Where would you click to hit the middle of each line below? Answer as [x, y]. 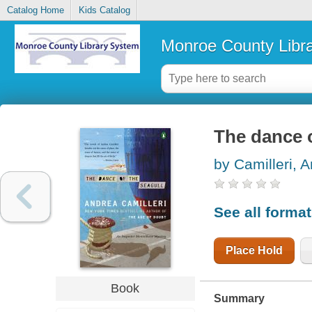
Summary [239, 298]
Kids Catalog [104, 10]
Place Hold [254, 250]
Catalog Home [35, 10]
